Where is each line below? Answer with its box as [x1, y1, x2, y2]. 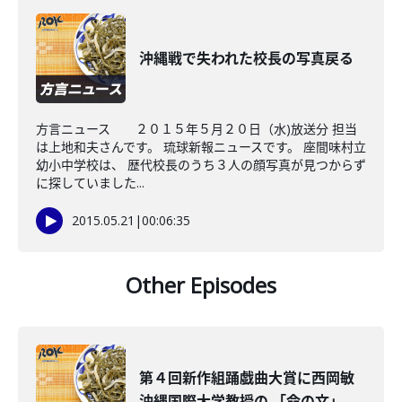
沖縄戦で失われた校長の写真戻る [139, 48, 354, 68]
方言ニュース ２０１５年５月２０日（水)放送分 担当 [36, 120, 357, 137]
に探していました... [36, 174, 144, 191]
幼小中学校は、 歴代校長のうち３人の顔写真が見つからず [36, 156, 366, 173]
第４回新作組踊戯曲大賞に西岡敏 [139, 368, 354, 388]
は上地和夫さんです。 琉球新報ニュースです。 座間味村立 [36, 138, 366, 155]
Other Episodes [126, 270, 276, 300]
